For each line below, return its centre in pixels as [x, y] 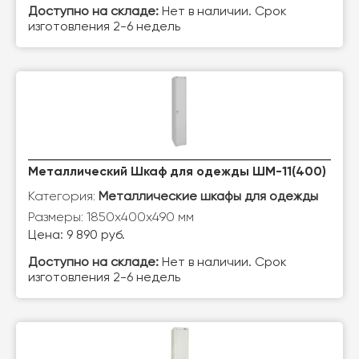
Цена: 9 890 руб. [77, 236]
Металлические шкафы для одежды [208, 197]
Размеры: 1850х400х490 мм [111, 217]
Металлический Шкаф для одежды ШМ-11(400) [177, 172]
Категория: [63, 196]
